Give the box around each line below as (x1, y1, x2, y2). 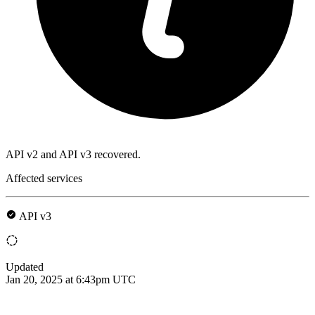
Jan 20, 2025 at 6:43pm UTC (6, 273, 136, 285)
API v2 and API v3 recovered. (6, 148, 141, 160)
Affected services (6, 172, 82, 184)
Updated (6, 260, 44, 273)
